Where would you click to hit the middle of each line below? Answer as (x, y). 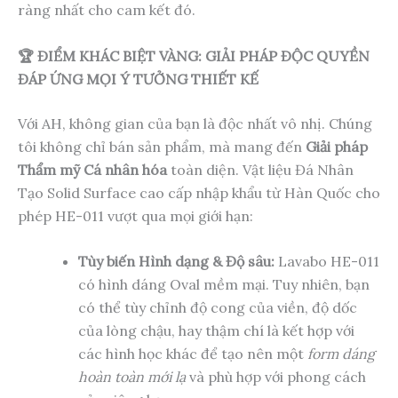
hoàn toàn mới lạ (132, 377)
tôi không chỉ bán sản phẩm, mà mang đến (162, 146)
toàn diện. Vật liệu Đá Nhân (260, 169)
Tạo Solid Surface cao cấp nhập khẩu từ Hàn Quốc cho (199, 192)
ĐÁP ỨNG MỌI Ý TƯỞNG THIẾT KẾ (138, 79)
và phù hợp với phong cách (276, 377)
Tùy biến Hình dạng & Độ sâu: (176, 262)
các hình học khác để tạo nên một (193, 354)
